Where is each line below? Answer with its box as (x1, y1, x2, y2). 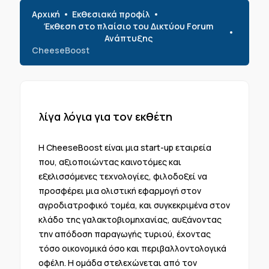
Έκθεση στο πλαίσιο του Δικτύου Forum (44, 20, 213, 32)
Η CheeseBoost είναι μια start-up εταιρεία (38, 142, 211, 153)
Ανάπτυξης (104, 32, 153, 44)
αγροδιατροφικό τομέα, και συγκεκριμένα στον (38, 199, 230, 211)
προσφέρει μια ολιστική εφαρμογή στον (38, 185, 201, 196)
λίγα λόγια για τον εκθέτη (38, 109, 172, 124)
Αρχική (31, 8, 60, 20)
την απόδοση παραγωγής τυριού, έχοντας (38, 228, 211, 240)
